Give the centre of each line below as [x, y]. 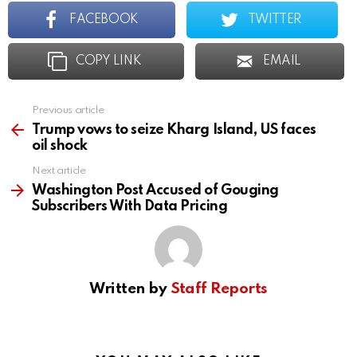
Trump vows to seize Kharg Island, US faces [174, 130]
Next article [59, 171]
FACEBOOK [104, 20]
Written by [130, 289]
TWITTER [274, 20]
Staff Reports [219, 289]
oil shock [60, 146]
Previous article [68, 111]
